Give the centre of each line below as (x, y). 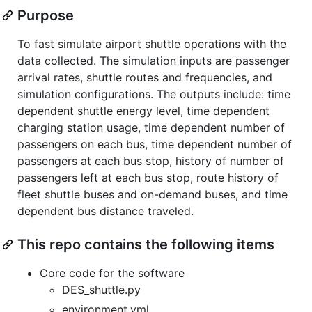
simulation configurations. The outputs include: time (154, 94)
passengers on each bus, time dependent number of (155, 144)
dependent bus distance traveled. (106, 211)
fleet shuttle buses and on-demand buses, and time (153, 194)
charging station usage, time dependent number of (151, 127)
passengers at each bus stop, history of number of (151, 161)
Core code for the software (112, 273)
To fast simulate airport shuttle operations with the (152, 44)
